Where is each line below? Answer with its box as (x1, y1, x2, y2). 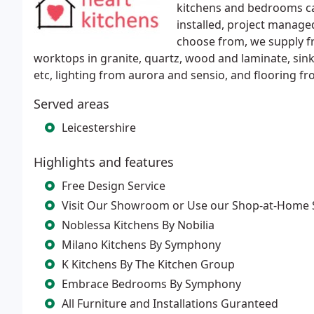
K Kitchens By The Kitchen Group (62, 257, 235, 272)
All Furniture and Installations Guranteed (62, 296, 278, 311)
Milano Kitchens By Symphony (62, 237, 221, 252)
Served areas (34, 95, 109, 112)
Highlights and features (34, 153, 174, 170)
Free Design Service (62, 178, 165, 193)
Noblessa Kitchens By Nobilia (62, 217, 214, 233)
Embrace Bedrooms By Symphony (62, 276, 241, 292)
